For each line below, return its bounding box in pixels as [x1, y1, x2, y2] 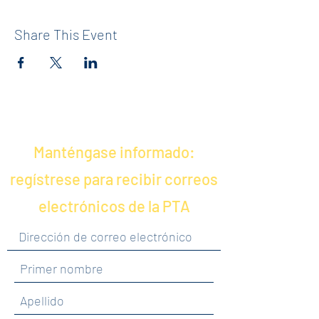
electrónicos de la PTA [38, 197, 190, 215]
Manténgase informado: [33, 142, 195, 161]
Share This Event [14, 26, 117, 43]
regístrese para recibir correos [10, 169, 218, 188]
